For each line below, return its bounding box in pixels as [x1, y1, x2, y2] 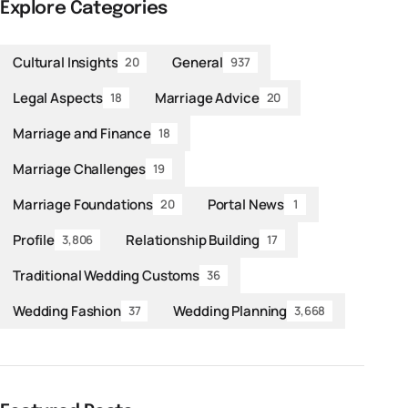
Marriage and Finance [13, 123, 151, 143]
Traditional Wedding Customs [13, 265, 199, 285]
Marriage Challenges [13, 158, 147, 178]
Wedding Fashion [13, 301, 121, 321]
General [172, 52, 224, 72]
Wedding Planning [173, 301, 288, 321]
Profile [13, 229, 55, 250]
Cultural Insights [13, 52, 118, 72]
